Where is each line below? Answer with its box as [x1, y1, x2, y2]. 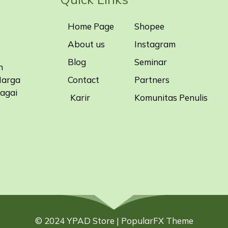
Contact [67, 74, 99, 85]
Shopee [134, 20, 164, 32]
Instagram [134, 38, 176, 49]
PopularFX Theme [121, 215, 193, 226]
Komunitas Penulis [134, 92, 208, 103]
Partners [134, 74, 169, 85]
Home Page [67, 20, 114, 32]
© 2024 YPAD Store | [35, 215, 121, 226]
